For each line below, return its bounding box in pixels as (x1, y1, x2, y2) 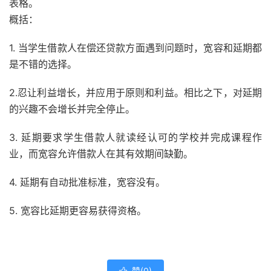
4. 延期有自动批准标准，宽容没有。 (9, 176, 165, 188)
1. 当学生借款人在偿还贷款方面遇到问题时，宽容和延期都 (9, 42, 262, 54)
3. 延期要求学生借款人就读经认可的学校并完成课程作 (9, 131, 262, 143)
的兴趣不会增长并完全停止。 (9, 103, 135, 115)
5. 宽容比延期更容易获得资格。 (9, 204, 146, 217)
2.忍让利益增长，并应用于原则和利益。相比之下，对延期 (9, 87, 262, 99)
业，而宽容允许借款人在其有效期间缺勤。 (9, 148, 193, 160)
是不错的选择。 (9, 58, 77, 70)
